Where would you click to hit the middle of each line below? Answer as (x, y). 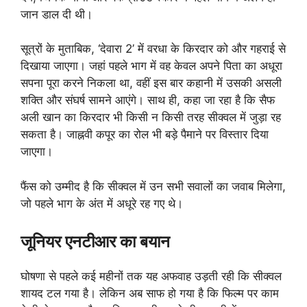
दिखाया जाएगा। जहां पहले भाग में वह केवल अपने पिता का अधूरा (151, 66)
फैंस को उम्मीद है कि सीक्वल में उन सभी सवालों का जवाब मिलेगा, (153, 186)
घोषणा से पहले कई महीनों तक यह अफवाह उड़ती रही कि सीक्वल (151, 277)
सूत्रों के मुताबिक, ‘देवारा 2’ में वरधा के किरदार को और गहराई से (153, 49)
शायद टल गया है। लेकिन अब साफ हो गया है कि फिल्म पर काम (150, 294)
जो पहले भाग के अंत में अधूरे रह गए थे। (102, 203)
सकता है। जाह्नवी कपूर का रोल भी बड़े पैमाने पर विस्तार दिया (145, 135)
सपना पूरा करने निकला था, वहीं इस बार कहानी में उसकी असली (151, 83)
